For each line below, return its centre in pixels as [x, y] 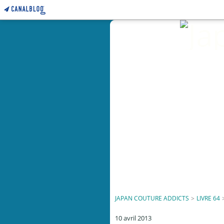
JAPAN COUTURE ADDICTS [152, 198]
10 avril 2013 [133, 218]
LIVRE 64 [208, 198]
